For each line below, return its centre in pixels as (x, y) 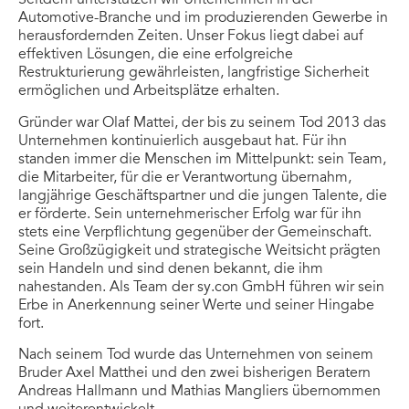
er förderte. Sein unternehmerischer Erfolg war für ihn (190, 213)
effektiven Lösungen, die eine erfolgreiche (156, 54)
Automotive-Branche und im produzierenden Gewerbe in (203, 18)
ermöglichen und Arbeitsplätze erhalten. (149, 91)
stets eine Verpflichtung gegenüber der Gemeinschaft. (195, 231)
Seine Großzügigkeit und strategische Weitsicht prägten (199, 250)
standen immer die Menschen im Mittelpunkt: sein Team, (202, 158)
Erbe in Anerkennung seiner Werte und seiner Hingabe (196, 304)
